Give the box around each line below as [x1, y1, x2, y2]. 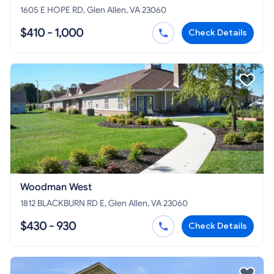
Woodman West [20, 181, 92, 193]
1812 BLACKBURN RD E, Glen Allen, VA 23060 [20, 198, 188, 209]
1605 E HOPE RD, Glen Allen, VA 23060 [20, 5, 166, 15]
